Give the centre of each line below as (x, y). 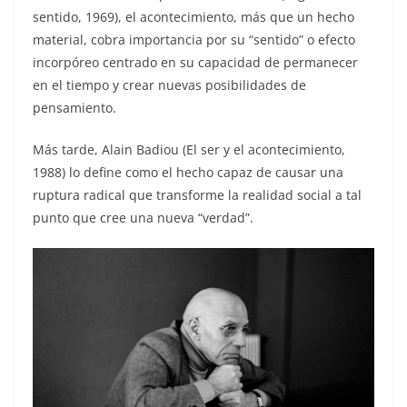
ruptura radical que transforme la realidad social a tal (197, 195)
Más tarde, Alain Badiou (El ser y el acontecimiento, (189, 149)
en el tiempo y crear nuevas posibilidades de (169, 85)
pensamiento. (74, 108)
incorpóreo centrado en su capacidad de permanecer (195, 62)
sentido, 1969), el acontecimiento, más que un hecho (194, 17)
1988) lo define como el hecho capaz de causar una (188, 172)
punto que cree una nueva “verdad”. (143, 218)
